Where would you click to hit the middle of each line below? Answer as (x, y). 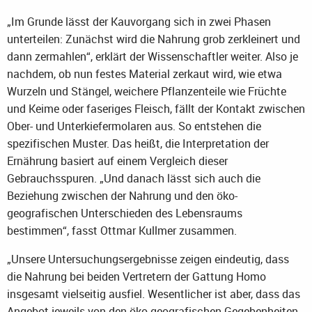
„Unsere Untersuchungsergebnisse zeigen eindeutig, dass (148, 259)
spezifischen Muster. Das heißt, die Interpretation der (138, 143)
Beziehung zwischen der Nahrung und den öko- (122, 195)
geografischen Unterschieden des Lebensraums (125, 213)
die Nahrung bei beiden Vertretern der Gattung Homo (136, 276)
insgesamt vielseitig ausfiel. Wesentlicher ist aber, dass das (154, 294)
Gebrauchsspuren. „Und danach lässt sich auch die (134, 178)
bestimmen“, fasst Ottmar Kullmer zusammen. (122, 230)
